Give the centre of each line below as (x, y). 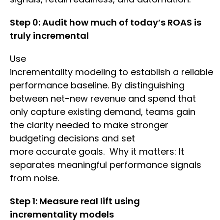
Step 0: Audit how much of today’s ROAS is (106, 23)
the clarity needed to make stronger (89, 125)
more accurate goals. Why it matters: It (97, 152)
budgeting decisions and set (72, 138)
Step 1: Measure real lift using (75, 201)
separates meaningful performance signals (106, 165)
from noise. (36, 178)
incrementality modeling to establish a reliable (111, 72)
